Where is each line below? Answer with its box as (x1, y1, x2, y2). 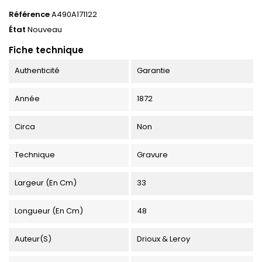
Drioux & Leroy (136, 233, 190, 244)
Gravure (136, 149, 168, 160)
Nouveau (27, 23, 62, 35)
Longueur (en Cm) (15, 205, 83, 216)
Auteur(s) (15, 233, 51, 244)
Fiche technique (9, 43, 84, 56)
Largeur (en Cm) (15, 177, 77, 188)
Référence (9, 8, 50, 20)
